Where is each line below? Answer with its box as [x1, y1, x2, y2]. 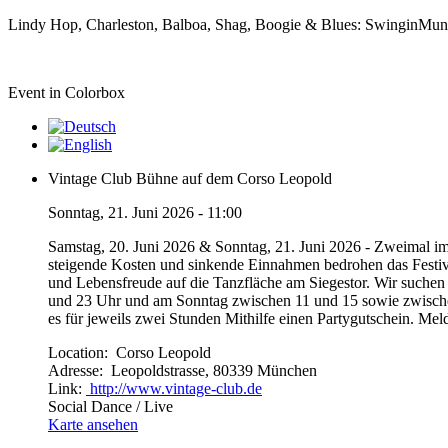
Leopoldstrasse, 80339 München [107, 362, 317, 379]
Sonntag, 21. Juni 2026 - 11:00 [48, 204, 242, 221]
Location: [48, 344, 112, 361]
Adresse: [48, 362, 107, 379]
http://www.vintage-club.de [86, 380, 262, 397]
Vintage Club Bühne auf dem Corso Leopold [48, 170, 332, 187]
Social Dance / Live [48, 398, 173, 415]
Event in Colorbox [8, 84, 125, 101]
